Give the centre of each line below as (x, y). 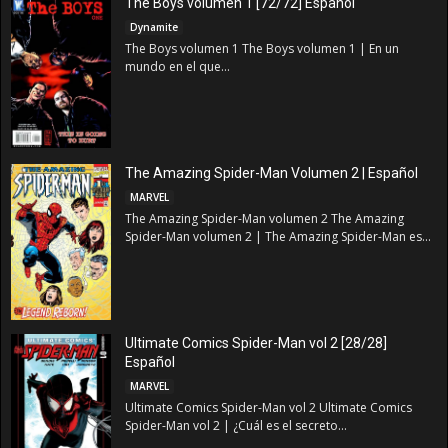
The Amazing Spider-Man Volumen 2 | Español (271, 173)
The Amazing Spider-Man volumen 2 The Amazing (264, 219)
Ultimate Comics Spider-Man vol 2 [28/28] (256, 343)
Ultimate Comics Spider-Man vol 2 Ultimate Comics (268, 408)
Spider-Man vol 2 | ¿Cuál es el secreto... (236, 426)
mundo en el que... (177, 67)
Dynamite (154, 27)
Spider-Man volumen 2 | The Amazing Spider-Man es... (278, 237)
